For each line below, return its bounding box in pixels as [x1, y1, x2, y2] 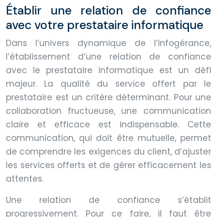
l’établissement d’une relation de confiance [6, 50, 211, 62]
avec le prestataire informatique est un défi [6, 64, 211, 76]
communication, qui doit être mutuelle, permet [6, 132, 211, 144]
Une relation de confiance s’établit [6, 194, 211, 206]
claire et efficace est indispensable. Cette [6, 118, 211, 130]
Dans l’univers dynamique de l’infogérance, [6, 37, 211, 49]
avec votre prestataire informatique [6, 16, 203, 33]
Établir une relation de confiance [6, 2, 211, 18]
